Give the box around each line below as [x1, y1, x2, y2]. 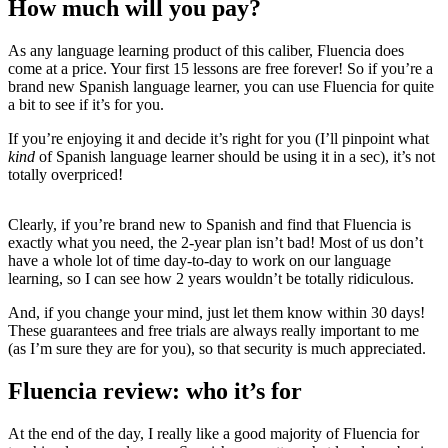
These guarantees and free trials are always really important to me [8, 322, 419, 340]
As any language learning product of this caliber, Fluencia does [8, 42, 404, 60]
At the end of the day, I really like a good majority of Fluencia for [8, 425, 419, 443]
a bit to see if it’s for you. [8, 96, 164, 114]
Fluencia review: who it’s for [8, 378, 302, 405]
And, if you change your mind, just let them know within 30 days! [8, 304, 425, 322]
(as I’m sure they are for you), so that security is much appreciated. [8, 340, 426, 358]
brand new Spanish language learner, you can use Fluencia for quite [8, 78, 434, 96]
